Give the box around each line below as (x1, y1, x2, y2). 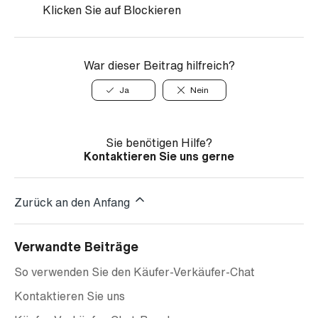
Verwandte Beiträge (14, 240, 138, 253)
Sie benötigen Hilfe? (106, 137, 212, 148)
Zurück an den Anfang (14, 197, 133, 208)
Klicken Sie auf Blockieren (43, 4, 181, 16)
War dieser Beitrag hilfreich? (83, 60, 235, 71)
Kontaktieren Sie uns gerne (84, 150, 234, 162)
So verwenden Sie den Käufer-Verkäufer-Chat (14, 266, 255, 278)
